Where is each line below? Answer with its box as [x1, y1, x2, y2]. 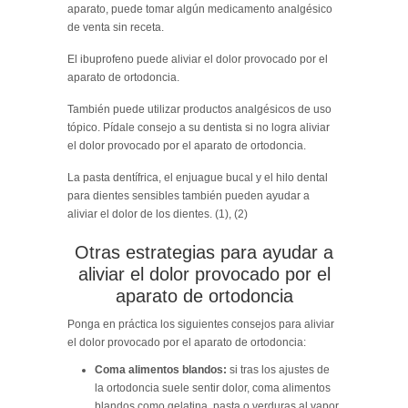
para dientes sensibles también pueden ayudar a [67, 189, 310, 202]
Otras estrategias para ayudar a [75, 241, 333, 262]
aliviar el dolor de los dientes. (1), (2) [67, 207, 248, 220]
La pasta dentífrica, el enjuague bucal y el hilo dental [67, 170, 328, 184]
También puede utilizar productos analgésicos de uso [67, 102, 331, 116]
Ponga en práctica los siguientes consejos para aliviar [67, 317, 334, 331]
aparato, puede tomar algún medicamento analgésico [67, 2, 332, 15]
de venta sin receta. [67, 20, 164, 34]
